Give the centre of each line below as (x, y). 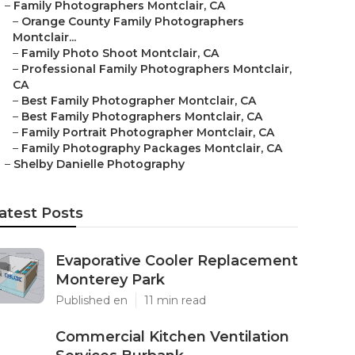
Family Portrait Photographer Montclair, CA (148, 132)
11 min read (175, 300)
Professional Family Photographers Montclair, (157, 69)
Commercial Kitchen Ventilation (172, 337)
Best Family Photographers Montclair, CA (142, 116)
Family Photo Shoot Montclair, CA (120, 53)
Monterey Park (110, 280)
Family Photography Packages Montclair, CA (152, 148)
